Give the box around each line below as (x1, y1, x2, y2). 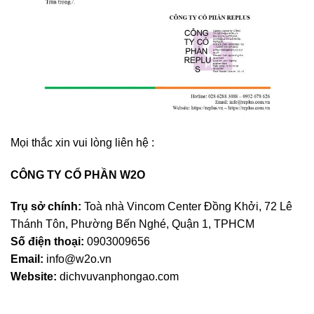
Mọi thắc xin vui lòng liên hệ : (11, 136, 154, 149)
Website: (11, 271, 57, 283)
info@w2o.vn (46, 253, 111, 266)
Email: (11, 253, 43, 266)
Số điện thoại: (11, 235, 84, 248)
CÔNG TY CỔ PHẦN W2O (11, 168, 145, 181)
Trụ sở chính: (11, 200, 81, 213)
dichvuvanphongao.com (57, 271, 179, 283)
